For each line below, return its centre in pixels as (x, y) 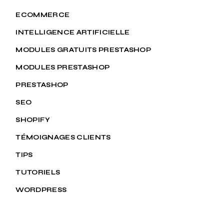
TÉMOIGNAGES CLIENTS (63, 137)
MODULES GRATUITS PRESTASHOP (83, 50)
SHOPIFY (33, 120)
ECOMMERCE (43, 15)
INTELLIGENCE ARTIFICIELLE (73, 32)
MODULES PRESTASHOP (63, 67)
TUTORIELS (38, 172)
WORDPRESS (41, 190)
